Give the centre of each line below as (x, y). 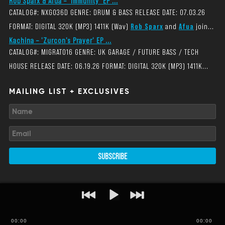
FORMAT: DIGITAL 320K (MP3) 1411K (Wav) (70, 26)
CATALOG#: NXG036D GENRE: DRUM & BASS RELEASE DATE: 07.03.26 (107, 12)
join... (204, 26)
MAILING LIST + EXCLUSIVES (69, 91)
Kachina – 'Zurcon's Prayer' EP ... (60, 40)
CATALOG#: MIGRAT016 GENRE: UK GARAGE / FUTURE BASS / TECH (104, 51)
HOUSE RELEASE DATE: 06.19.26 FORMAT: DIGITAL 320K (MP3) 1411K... (108, 65)
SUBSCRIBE (113, 155)
